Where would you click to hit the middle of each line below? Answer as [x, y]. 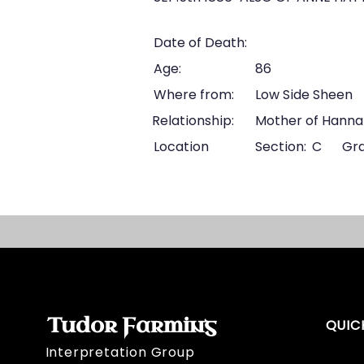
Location [181, 147]
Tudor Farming [131, 325]
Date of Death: [200, 43]
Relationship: [193, 121]
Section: [281, 147]
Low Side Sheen [304, 95]
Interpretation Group [120, 352]
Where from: [194, 95]
